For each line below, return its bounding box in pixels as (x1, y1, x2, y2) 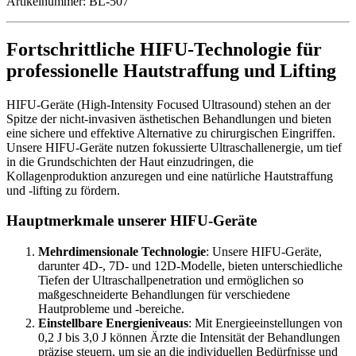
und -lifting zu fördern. (6, 183, 120, 197)
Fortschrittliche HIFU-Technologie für (6, 38, 322, 60)
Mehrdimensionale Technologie (38, 245, 206, 259)
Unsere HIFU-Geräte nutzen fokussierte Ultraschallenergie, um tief (6, 140, 342, 154)
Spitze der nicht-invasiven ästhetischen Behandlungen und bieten (6, 111, 331, 126)
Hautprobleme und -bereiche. (38, 302, 184, 316)
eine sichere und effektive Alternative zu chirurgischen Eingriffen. (6, 126, 335, 140)
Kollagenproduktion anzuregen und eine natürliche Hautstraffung (6, 168, 333, 183)
